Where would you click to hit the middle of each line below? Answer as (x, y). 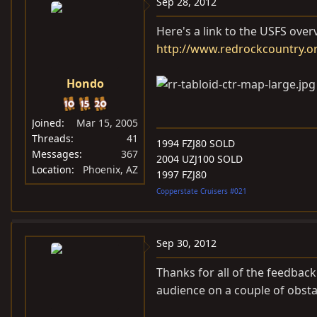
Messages (56, 154)
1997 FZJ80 (181, 174)
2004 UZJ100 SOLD (200, 158)
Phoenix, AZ (110, 169)
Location (52, 169)
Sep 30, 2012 (186, 243)
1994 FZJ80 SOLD (196, 143)
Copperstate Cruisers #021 (202, 191)
